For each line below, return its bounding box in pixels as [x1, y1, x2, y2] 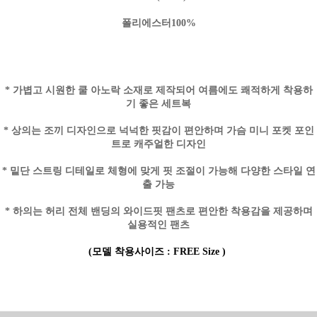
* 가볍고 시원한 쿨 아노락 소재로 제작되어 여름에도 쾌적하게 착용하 [4, 85, 313, 96]
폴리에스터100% [121, 18, 196, 29]
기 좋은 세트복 [126, 98, 191, 110]
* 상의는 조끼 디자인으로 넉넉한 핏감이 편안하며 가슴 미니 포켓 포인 [3, 125, 314, 137]
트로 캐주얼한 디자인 [111, 139, 206, 150]
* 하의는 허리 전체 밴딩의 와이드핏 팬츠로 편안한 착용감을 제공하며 [4, 206, 313, 217]
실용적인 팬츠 [127, 219, 190, 231]
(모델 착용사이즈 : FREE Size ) [88, 246, 229, 258]
